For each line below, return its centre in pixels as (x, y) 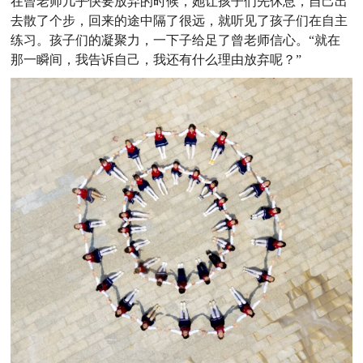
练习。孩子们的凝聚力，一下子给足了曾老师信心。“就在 (176, 40)
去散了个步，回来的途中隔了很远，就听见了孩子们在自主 (179, 20)
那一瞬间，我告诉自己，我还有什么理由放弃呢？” (156, 59)
